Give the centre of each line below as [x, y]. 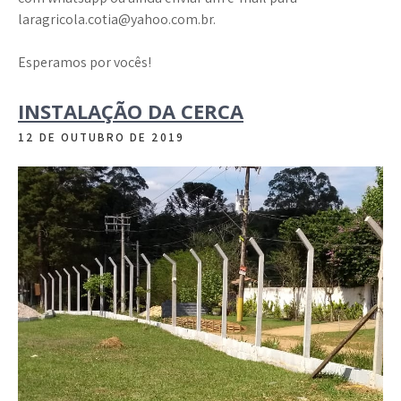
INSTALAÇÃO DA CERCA [131, 111]
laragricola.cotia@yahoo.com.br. [117, 20]
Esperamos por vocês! [85, 63]
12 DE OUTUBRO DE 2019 [101, 138]
